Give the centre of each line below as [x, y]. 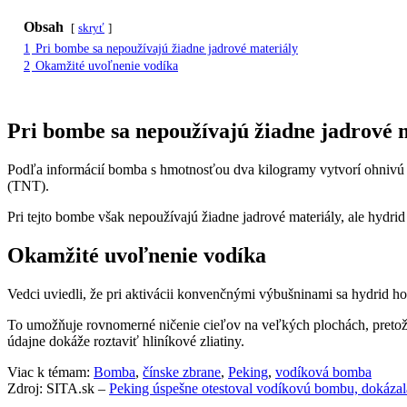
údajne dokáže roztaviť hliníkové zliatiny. [126, 341]
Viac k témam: [50, 372]
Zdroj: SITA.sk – [58, 388]
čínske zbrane [182, 372]
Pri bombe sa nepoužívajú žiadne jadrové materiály [167, 48]
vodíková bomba [323, 372]
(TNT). [28, 185]
